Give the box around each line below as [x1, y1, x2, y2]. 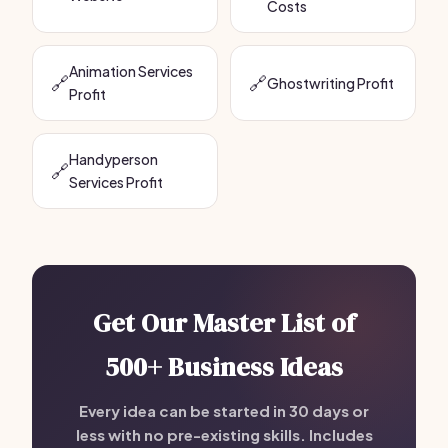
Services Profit [69, 173, 163, 191]
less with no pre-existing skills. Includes [75, 425, 373, 444]
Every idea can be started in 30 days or [79, 401, 369, 420]
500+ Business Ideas [105, 349, 343, 385]
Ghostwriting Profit [267, 73, 394, 92]
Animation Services [69, 62, 193, 80]
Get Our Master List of [93, 305, 355, 341]
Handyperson [69, 150, 158, 168]
